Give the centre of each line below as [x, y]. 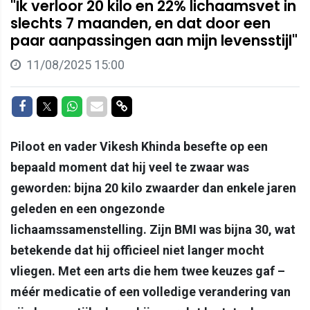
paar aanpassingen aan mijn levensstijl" [154, 41]
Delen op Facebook [77, 106]
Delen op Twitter [97, 106]
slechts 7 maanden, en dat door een [140, 24]
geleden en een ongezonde [88, 209]
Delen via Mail [139, 106]
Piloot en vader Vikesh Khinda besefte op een [139, 147]
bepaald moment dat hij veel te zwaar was [130, 167]
